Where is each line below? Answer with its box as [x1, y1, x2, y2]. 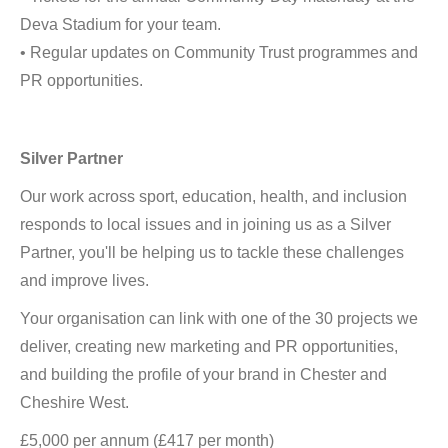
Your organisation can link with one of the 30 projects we [20, 310, 418, 327]
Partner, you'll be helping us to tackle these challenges [20, 244, 404, 261]
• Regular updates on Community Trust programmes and [20, 44, 418, 61]
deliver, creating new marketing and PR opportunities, [20, 338, 398, 355]
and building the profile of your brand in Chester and [20, 366, 387, 383]
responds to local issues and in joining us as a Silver [20, 216, 391, 233]
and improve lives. [20, 272, 149, 289]
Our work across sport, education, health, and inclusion [20, 188, 407, 205]
